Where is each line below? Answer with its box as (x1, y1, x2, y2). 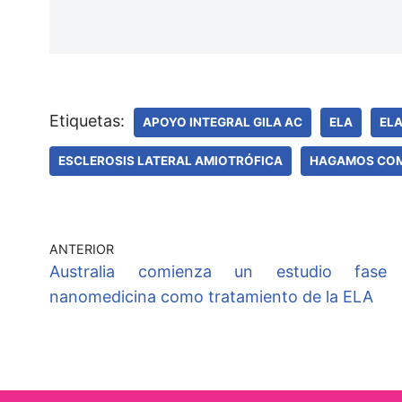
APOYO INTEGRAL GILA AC (143, 114, 302, 129)
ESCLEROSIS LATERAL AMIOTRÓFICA (58, 153, 283, 168)
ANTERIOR (49, 240, 114, 257)
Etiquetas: (49, 110, 125, 130)
